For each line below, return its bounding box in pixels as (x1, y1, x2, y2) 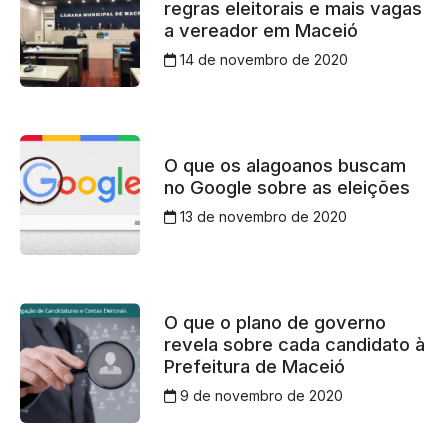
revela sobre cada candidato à (163, 333, 425, 356)
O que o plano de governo (163, 311, 386, 334)
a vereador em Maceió (163, 19, 358, 42)
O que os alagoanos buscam (163, 154, 406, 177)
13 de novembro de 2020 (175, 208, 347, 226)
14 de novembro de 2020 (175, 51, 348, 69)
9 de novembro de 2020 (175, 387, 343, 405)
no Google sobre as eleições (163, 176, 410, 199)
